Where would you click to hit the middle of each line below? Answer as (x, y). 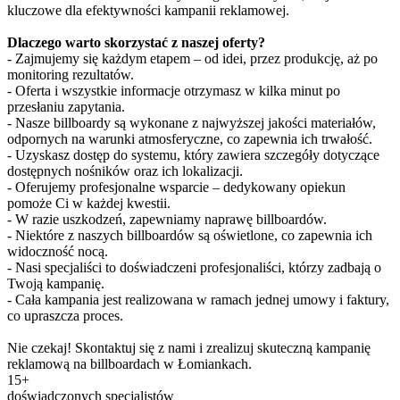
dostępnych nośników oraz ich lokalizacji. (125, 171)
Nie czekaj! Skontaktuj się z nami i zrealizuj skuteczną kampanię (189, 347)
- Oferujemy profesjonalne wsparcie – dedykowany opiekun (176, 187)
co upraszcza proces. (65, 315)
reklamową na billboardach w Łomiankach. (129, 363)
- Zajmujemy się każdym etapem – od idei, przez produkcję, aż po (192, 58)
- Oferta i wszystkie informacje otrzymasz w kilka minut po (174, 90)
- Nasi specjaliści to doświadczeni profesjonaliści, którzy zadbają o (194, 267)
